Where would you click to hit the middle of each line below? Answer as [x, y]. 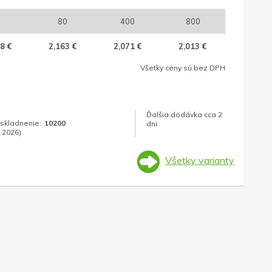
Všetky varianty [200, 161]
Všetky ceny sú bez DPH [183, 68]
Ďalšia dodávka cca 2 [184, 115]
